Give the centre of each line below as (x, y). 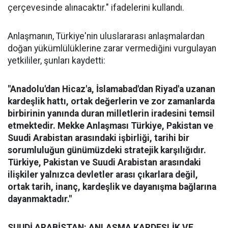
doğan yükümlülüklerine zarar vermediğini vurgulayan (112, 49)
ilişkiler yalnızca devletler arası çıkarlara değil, (103, 175)
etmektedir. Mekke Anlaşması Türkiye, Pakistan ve (110, 126)
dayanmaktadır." (40, 199)
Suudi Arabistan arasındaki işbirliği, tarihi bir (98, 138)
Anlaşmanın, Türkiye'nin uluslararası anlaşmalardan (106, 36)
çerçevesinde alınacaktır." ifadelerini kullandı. (96, 8)
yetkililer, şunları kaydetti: (56, 61)
